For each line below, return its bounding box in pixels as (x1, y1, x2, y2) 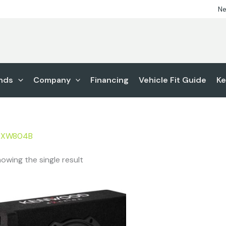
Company (33, 74, 71, 85)
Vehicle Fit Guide (139, 74, 207, 85)
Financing (90, 74, 129, 85)
